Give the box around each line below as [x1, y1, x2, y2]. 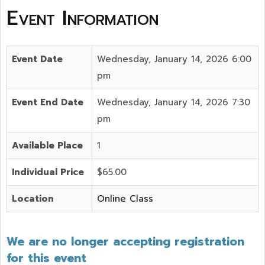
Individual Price [12, 166, 84, 179]
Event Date [12, 53, 63, 66]
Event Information [7, 2, 159, 34]
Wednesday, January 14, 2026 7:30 [97, 96, 250, 109]
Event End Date [12, 96, 83, 109]
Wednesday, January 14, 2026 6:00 [97, 53, 251, 66]
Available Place [12, 139, 83, 152]
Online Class [97, 192, 153, 205]
